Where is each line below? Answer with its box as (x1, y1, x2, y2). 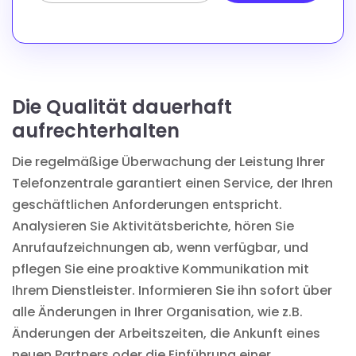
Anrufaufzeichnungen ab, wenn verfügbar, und (12, 238, 308, 257)
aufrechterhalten (12, 117, 180, 144)
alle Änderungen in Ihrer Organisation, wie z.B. (12, 302, 303, 321)
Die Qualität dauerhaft (12, 93, 232, 120)
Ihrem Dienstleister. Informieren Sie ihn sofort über (12, 281, 332, 300)
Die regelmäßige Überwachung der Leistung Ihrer (12, 152, 325, 171)
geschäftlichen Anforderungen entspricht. (12, 195, 282, 214)
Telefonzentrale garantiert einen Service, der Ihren (12, 173, 333, 192)
